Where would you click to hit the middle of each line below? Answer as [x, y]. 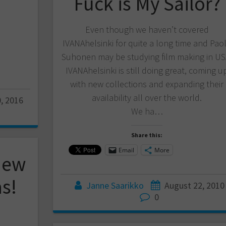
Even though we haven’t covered [147, 30]
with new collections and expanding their [147, 84]
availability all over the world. [147, 98]
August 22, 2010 [194, 186]
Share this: [147, 135]
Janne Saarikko [115, 186]
